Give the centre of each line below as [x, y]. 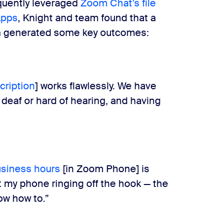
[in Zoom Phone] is [105, 169]
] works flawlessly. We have [96, 86]
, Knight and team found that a [87, 18]
